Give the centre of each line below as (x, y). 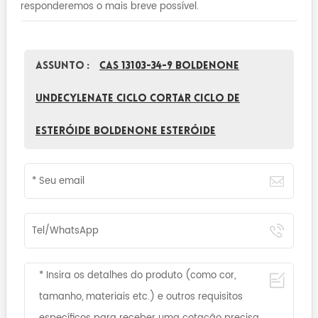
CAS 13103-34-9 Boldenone (169, 66)
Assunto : (64, 66)
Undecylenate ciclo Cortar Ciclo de (137, 99)
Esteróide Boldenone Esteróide (125, 131)
